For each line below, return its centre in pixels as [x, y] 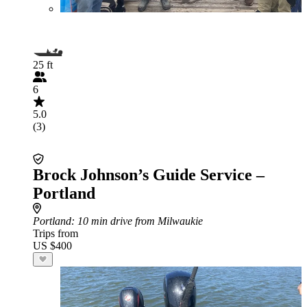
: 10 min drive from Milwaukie [137, 221]
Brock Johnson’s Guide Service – [149, 175]
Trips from [56, 233]
